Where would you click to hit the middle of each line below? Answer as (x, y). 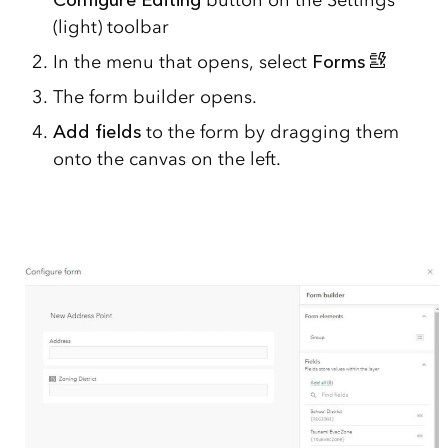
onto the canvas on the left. (166, 158)
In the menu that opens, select (182, 61)
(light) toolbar (110, 26)
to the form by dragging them (269, 131)
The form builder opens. (154, 96)
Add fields (96, 131)
